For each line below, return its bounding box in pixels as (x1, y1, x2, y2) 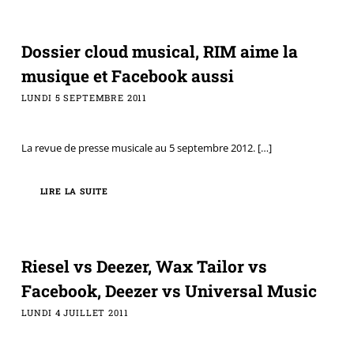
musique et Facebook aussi (21, 65, 234, 88)
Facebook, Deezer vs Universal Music (21, 279, 317, 302)
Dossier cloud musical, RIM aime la (21, 40, 298, 63)
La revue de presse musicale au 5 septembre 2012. (21, 140, 255, 155)
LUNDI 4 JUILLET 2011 (21, 306, 129, 318)
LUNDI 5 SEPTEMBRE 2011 (21, 92, 148, 104)
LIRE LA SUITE (40, 186, 109, 198)
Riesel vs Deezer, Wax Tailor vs (21, 254, 267, 277)
